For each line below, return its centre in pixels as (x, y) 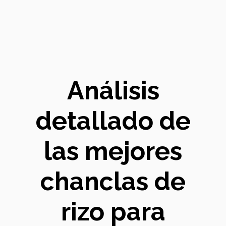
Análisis (113, 91)
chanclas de (113, 181)
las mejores (113, 151)
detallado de (113, 121)
